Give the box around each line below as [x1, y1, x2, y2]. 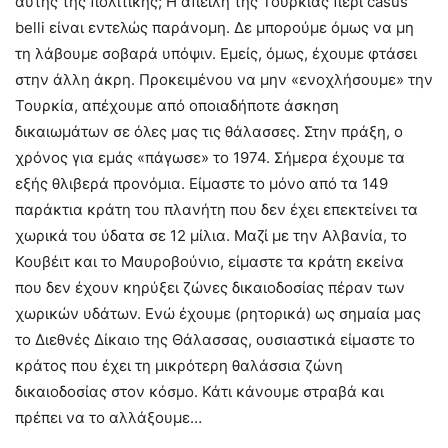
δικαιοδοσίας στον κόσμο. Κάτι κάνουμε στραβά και [15, 381, 384, 401]
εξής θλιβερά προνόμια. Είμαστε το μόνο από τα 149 [15, 173, 388, 193]
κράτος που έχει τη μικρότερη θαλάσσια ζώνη [15, 355, 343, 375]
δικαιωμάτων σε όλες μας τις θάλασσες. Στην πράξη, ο [15, 121, 403, 141]
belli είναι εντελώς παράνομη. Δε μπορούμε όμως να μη [15, 17, 414, 37]
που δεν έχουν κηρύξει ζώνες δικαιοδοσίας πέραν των [15, 277, 405, 297]
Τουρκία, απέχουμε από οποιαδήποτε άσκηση [15, 95, 339, 115]
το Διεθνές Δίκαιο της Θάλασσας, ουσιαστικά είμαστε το [15, 329, 415, 349]
